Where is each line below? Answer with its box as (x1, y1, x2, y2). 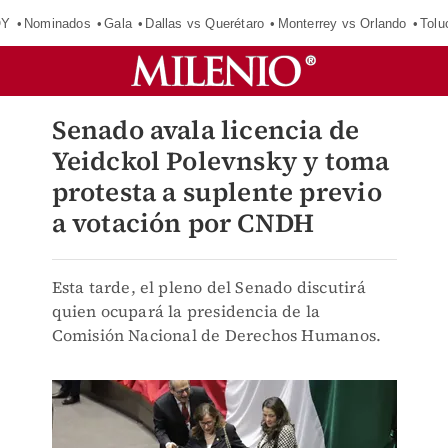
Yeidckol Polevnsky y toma (51, 143, 390, 179)
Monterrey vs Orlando (277, 15, 407, 31)
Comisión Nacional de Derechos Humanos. (51, 324, 382, 346)
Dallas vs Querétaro (145, 15, 265, 31)
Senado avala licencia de (51, 112, 360, 148)
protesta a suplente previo (51, 174, 382, 210)
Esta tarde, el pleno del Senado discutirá (51, 276, 366, 298)
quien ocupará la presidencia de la (51, 300, 321, 322)
